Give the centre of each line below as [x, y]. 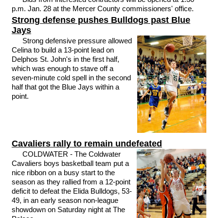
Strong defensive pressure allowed [77, 41]
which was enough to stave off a [62, 68]
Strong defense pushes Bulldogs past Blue [101, 20]
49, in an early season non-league [65, 200]
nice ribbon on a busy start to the [63, 173]
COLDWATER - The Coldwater [72, 154]
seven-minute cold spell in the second [71, 78]
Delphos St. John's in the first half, [65, 59]
